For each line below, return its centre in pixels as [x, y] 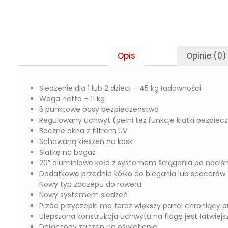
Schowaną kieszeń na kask [86, 141]
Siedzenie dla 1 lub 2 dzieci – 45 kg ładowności [120, 88]
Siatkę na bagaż [67, 152]
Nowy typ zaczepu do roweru [90, 184]
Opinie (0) [206, 56]
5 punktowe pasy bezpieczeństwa [99, 109]
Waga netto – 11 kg [72, 99]
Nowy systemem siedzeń [83, 195]
